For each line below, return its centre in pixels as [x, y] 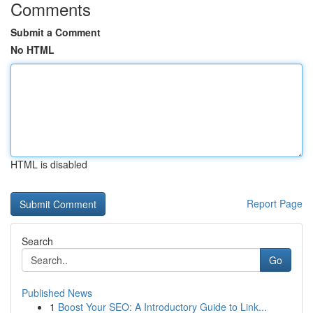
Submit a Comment [56, 32]
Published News [57, 293]
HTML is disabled [49, 164]
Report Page [275, 203]
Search [37, 241]
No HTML [32, 50]
